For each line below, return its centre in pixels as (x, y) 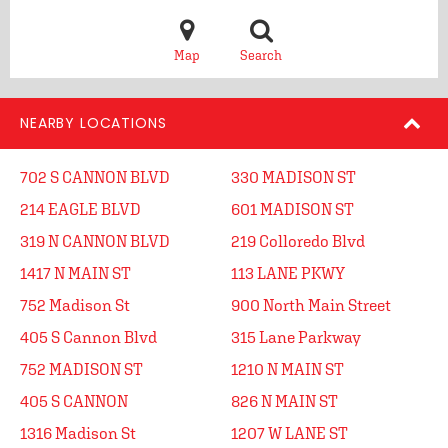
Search (261, 55)
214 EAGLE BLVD (80, 209)
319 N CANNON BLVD (95, 241)
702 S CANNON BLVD (95, 177)
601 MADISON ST (292, 209)
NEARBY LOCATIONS (93, 123)
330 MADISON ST (293, 177)
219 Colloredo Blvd (298, 241)
